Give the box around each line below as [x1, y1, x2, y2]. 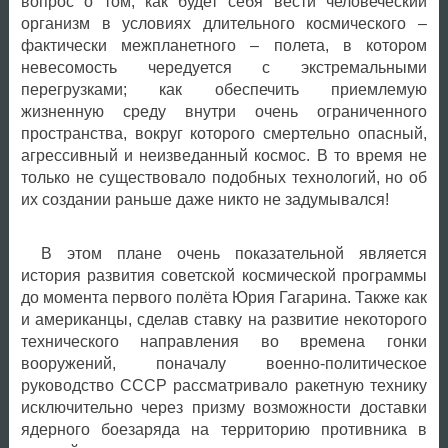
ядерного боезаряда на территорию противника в [20, 421, 427, 439]
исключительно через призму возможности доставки [20, 399, 427, 417]
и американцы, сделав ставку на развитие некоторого [20, 311, 427, 329]
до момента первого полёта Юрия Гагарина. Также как [20, 289, 427, 307]
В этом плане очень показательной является [40, 245, 427, 263]
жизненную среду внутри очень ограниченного [20, 103, 427, 121]
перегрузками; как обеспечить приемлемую [20, 81, 427, 99]
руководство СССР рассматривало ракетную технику [20, 377, 427, 395]
